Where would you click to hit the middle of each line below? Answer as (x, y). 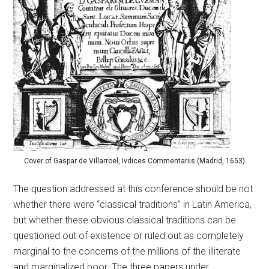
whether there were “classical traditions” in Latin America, (133, 205)
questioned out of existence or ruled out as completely (129, 236)
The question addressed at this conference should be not (133, 189)
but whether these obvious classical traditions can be (125, 220)
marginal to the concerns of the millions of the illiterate (127, 252)
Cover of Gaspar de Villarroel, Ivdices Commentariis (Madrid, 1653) (134, 161)
